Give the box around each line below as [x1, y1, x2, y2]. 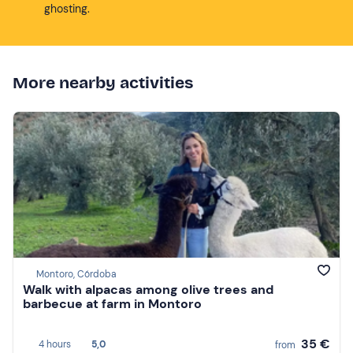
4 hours [39, 338, 71, 351]
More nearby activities [13, 72, 193, 93]
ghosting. [44, 2, 90, 16]
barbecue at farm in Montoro [23, 295, 202, 313]
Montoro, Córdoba [36, 268, 117, 281]
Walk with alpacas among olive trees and [23, 281, 273, 299]
